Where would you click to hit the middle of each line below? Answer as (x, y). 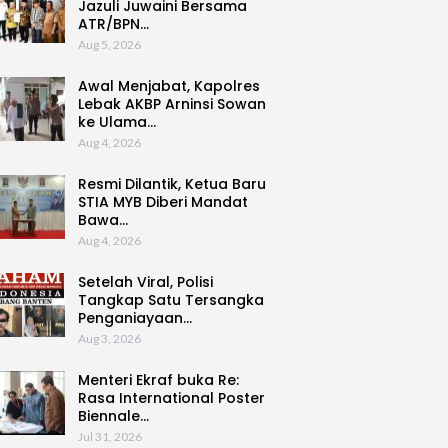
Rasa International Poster (171, 398)
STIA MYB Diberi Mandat (162, 202)
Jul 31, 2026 (109, 437)
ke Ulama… (116, 122)
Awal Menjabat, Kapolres (168, 86)
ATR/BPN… (113, 24)
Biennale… (113, 416)
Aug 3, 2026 (109, 339)
